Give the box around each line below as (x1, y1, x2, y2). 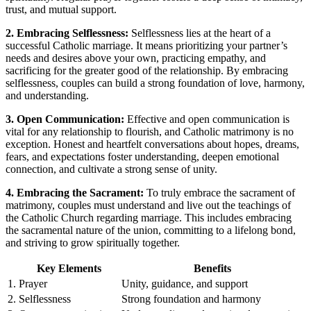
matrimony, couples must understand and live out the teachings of (6, 199, 291, 211)
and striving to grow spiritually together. (6, 236, 180, 249)
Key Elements (36, 262, 101, 274)
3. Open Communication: (6, 112, 124, 125)
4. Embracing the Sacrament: (6, 186, 144, 199)
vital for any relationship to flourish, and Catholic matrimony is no (6, 125, 294, 137)
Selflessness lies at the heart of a (128, 26, 271, 39)
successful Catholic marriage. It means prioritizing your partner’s (6, 39, 287, 51)
